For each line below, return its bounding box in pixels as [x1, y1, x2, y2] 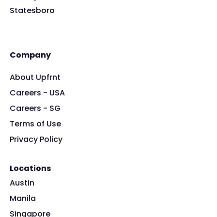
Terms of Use [10, 118, 61, 130]
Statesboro [10, 5, 55, 16]
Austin [10, 177, 34, 189]
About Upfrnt [10, 72, 61, 83]
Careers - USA [10, 87, 65, 99]
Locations [10, 163, 51, 174]
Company [10, 49, 51, 61]
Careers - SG [10, 103, 61, 114]
